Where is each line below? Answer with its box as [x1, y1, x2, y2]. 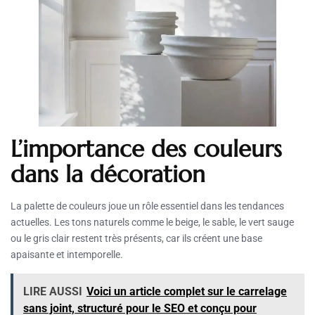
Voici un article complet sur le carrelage [86, 285, 287, 299]
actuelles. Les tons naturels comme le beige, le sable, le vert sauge [11, 217, 294, 229]
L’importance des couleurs [11, 134, 282, 164]
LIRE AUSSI [23, 285, 82, 299]
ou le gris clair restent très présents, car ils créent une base [11, 233, 262, 245]
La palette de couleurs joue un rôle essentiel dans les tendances [11, 200, 284, 212]
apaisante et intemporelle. [11, 249, 123, 261]
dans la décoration [11, 160, 205, 189]
